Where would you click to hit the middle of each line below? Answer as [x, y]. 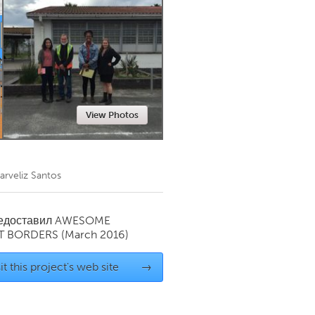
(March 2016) [95, 234]
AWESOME [83, 220]
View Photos [112, 115]
